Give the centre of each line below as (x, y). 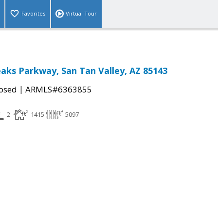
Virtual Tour (81, 14)
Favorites (33, 14)
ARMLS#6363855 (59, 90)
